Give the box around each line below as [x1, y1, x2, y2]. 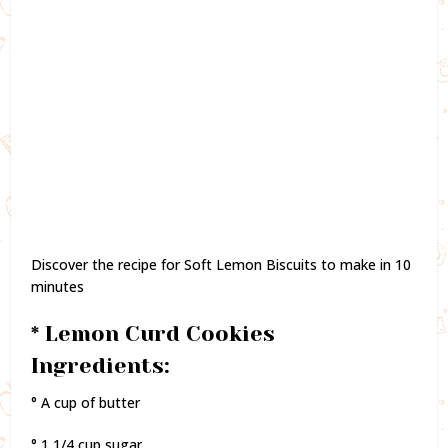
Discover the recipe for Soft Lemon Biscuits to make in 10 [31, 254, 412, 274]
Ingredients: [31, 352, 171, 378]
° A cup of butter [31, 392, 141, 412]
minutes [31, 276, 85, 296]
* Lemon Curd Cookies [31, 320, 276, 346]
